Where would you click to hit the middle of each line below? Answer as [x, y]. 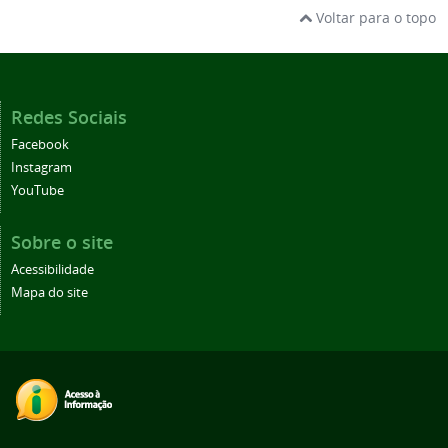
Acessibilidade [52, 270]
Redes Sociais [69, 117]
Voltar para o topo [374, 18]
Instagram [41, 168]
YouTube [37, 191]
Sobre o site [62, 242]
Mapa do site [49, 293]
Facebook [40, 145]
